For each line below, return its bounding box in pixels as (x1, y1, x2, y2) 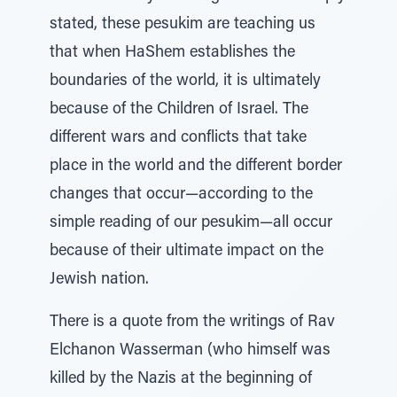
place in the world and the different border (50, 159, 342, 175)
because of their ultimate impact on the (50, 244, 323, 260)
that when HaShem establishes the (50, 45, 295, 61)
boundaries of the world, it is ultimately (50, 74, 321, 90)
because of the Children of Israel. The (50, 102, 308, 118)
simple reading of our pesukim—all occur (50, 215, 332, 231)
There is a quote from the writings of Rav (50, 315, 335, 331)
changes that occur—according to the (50, 187, 313, 203)
